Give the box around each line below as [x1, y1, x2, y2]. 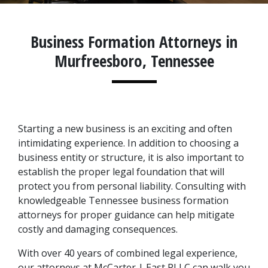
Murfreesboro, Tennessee [54, 50, 214, 72]
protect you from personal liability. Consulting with [18, 179, 246, 193]
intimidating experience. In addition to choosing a [18, 136, 239, 150]
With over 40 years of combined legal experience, [18, 246, 237, 260]
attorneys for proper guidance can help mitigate [18, 208, 234, 221]
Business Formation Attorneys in [31, 31, 237, 53]
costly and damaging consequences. [18, 223, 178, 236]
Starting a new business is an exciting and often [18, 122, 232, 135]
